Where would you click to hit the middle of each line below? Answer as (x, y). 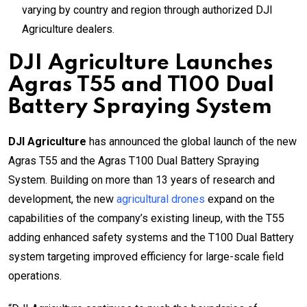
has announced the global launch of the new (192, 141)
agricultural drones (161, 199)
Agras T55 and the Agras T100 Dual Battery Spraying (134, 160)
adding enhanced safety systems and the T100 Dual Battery (151, 237)
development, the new (62, 199)
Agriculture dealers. (68, 29)
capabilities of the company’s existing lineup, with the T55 (146, 218)
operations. (35, 275)
